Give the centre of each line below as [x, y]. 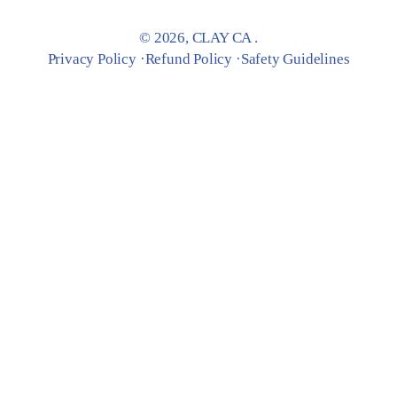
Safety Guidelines [295, 59]
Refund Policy [189, 59]
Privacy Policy [92, 59]
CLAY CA [223, 37]
